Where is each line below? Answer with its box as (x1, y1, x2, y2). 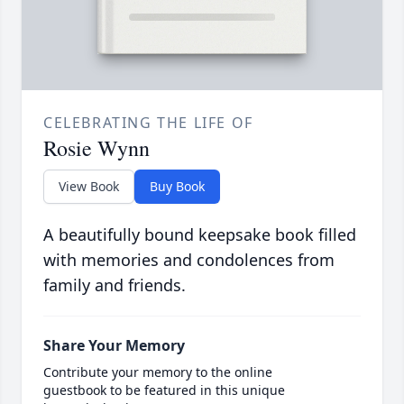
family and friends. (43, 274, 186, 297)
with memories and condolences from (43, 249, 335, 271)
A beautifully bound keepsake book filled (43, 224, 356, 246)
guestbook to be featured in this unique (43, 381, 285, 399)
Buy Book (150, 178, 205, 196)
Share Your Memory (43, 335, 185, 356)
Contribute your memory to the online (43, 363, 272, 381)
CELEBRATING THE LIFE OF (43, 113, 253, 133)
